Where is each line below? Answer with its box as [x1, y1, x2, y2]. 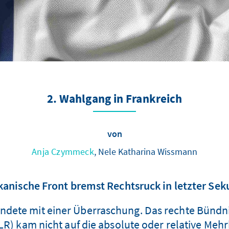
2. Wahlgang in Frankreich [47, 91, 182, 108]
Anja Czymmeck [32, 146, 94, 158]
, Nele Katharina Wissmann [94, 146, 197, 158]
